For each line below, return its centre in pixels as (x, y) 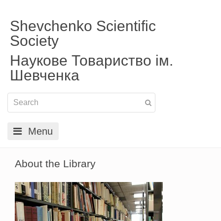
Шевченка (45, 75)
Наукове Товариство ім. (92, 60)
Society (34, 41)
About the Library (55, 164)
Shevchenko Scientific (83, 26)
